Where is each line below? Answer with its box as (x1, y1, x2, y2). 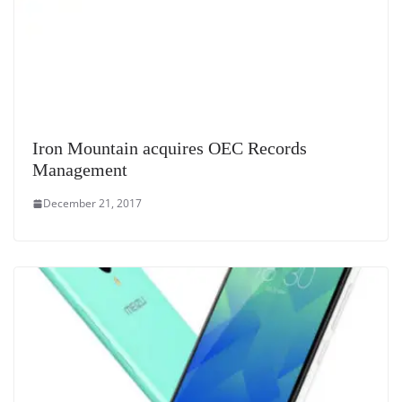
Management (32, 160, 127, 180)
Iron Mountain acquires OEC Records (32, 138, 307, 159)
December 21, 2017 (43, 196, 142, 212)
